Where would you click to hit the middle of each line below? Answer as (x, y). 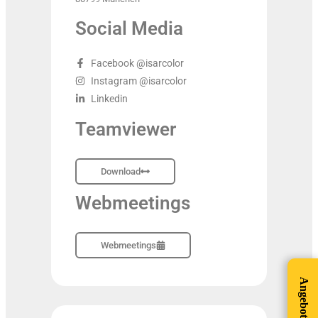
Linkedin (110, 99)
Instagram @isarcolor (139, 81)
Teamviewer (125, 130)
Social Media (129, 29)
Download (120, 172)
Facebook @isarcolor (138, 64)
